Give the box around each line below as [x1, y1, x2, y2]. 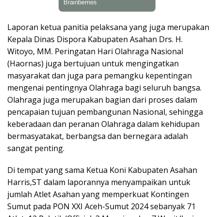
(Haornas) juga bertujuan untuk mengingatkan [7, 58, 179, 69]
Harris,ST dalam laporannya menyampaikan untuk [7, 176, 190, 187]
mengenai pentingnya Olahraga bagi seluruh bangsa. [7, 82, 201, 93]
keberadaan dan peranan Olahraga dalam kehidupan [7, 118, 200, 129]
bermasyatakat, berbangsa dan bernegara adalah [7, 130, 188, 141]
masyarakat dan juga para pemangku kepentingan [7, 70, 192, 81]
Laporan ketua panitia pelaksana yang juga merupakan [7, 21, 209, 32]
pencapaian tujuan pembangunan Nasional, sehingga [7, 106, 203, 117]
